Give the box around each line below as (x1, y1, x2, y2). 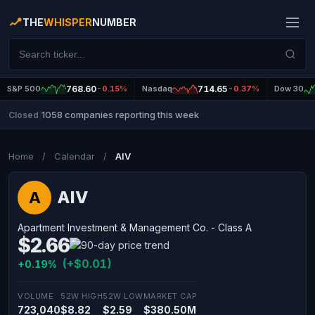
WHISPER (44, 16, 92, 28)
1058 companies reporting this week (41, 109, 199, 120)
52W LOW (103, 291, 143, 301)
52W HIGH (60, 291, 103, 301)
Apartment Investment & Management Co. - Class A (18, 221, 252, 233)
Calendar (54, 150, 95, 162)
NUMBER (92, 16, 136, 28)
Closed (8, 109, 39, 120)
